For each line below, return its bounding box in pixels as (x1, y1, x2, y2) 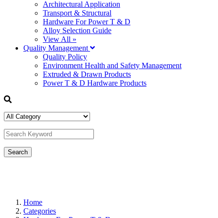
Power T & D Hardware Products (43, 79, 146, 87)
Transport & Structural (43, 9, 111, 17)
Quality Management (23, 44, 90, 52)
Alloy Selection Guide (43, 26, 111, 35)
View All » (43, 35, 76, 43)
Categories (23, 207, 56, 215)
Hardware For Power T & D (43, 18, 130, 26)
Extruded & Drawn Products (43, 70, 131, 78)
